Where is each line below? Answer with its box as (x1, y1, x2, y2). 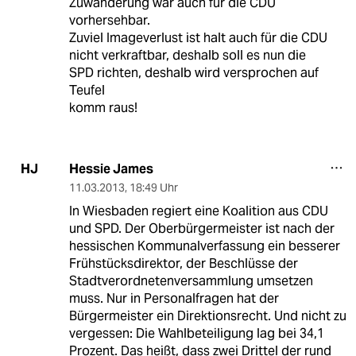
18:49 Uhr (129, 180, 178, 195)
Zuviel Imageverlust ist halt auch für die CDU (68, 29, 327, 46)
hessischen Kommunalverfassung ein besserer (68, 237, 340, 254)
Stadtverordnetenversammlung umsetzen (68, 272, 313, 289)
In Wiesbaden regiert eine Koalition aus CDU (68, 202, 328, 219)
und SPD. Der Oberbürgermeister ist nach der (68, 219, 335, 237)
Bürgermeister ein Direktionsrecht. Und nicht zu (68, 307, 346, 324)
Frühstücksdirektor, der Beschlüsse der (68, 254, 298, 272)
